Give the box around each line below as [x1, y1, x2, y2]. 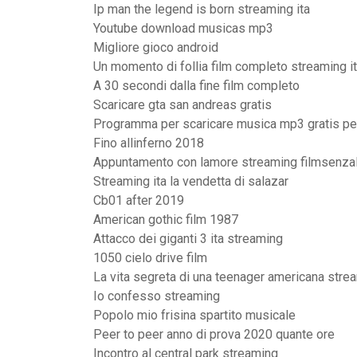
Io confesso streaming [93, 288, 220, 304]
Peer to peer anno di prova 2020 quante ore [93, 327, 335, 342]
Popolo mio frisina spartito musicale [93, 308, 296, 323]
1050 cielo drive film [93, 250, 207, 265]
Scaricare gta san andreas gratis [93, 97, 272, 112]
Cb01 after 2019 [93, 193, 184, 208]
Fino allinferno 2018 [93, 135, 204, 151]
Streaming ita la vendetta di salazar [93, 174, 288, 189]
